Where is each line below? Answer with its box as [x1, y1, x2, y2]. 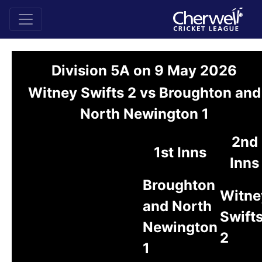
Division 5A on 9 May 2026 [51, 62, 237, 79]
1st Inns [154, 144, 206, 161]
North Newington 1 [80, 105, 209, 122]
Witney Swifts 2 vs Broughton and [27, 84, 261, 101]
